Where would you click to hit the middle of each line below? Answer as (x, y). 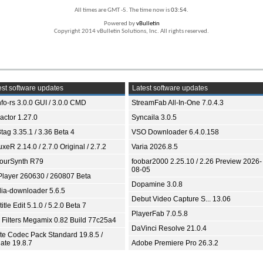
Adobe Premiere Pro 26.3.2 (175, 243)
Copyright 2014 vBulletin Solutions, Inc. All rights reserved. (131, 31)
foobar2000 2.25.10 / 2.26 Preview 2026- (197, 161)
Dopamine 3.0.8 (157, 184)
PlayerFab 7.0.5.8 (160, 214)
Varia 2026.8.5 (155, 147)
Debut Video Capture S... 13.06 (181, 199)
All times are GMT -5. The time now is (123, 10)
